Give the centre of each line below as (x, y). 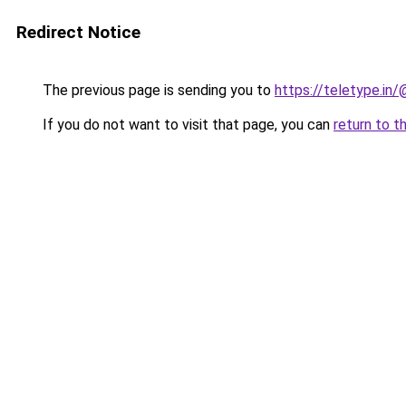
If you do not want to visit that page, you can (186, 125)
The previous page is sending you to (157, 90)
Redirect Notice (78, 32)
